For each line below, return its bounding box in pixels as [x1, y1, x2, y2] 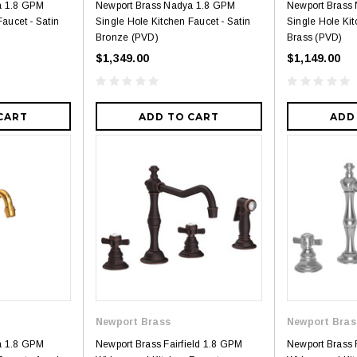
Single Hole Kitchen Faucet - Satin [96, 16, 251, 28]
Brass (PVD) [287, 32, 343, 44]
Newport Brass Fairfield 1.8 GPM [96, 339, 243, 351]
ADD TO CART [138, 111, 220, 124]
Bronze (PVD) [96, 32, 159, 44]
